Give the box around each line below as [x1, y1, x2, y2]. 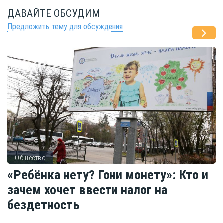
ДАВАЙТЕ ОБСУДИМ [7, 7, 100, 19]
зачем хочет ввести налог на [7, 181, 167, 197]
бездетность [7, 196, 80, 212]
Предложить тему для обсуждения [7, 21, 123, 31]
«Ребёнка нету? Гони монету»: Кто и [7, 166, 208, 182]
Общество [15, 154, 46, 162]
